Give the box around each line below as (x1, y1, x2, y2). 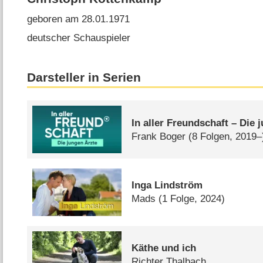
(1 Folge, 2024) (159, 193, 225, 205)
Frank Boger (131, 130, 186, 142)
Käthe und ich (131, 242, 197, 254)
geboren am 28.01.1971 (27, 14, 130, 25)
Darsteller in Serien (27, 70, 141, 85)
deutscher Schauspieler (27, 32, 131, 43)
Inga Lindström (131, 180, 203, 191)
